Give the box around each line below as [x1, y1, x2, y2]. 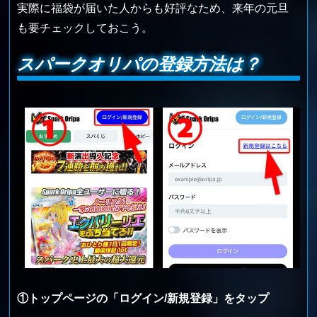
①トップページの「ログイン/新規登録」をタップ [17, 292, 270, 304]
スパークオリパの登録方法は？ [17, 54, 261, 74]
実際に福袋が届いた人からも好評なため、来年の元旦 [17, 1, 289, 14]
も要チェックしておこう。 [17, 21, 154, 34]
